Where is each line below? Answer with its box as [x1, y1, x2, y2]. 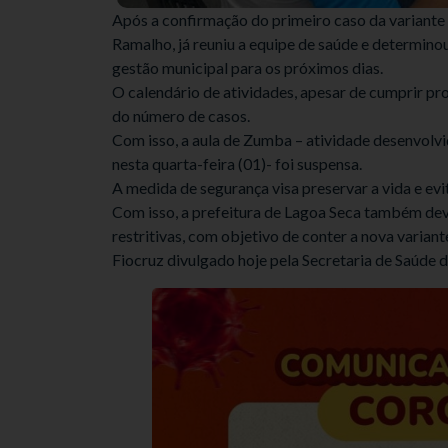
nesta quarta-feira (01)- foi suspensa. [112, 154, 362, 173]
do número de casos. [112, 106, 250, 125]
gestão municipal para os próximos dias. [112, 58, 383, 77]
